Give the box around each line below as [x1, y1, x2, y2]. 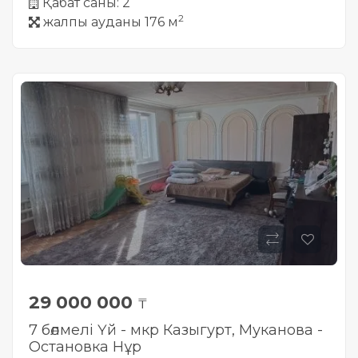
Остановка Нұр [29, 338, 141, 356]
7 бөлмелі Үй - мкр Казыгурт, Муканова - [29, 321, 323, 339]
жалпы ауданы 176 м [43, 14, 178, 30]
